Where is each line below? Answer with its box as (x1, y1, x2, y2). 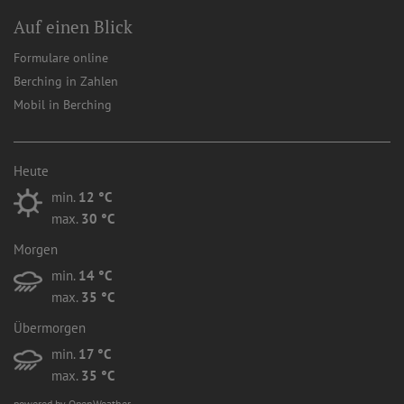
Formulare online (14, 48, 108, 66)
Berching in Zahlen (14, 71, 118, 89)
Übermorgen (14, 318, 86, 336)
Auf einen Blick (14, 14, 133, 38)
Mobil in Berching (14, 95, 112, 113)
